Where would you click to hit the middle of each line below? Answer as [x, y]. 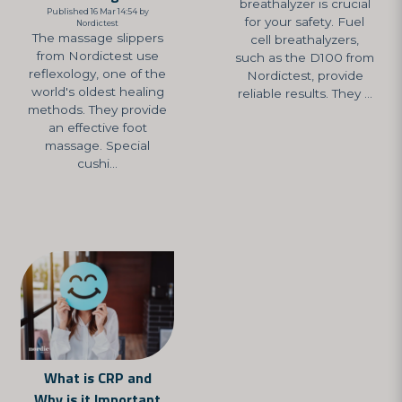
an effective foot [97, 128]
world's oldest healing [97, 92]
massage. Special [97, 146]
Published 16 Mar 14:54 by [97, 12]
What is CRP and [97, 378]
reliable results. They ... [305, 93]
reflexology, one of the [97, 74]
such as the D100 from [305, 57]
